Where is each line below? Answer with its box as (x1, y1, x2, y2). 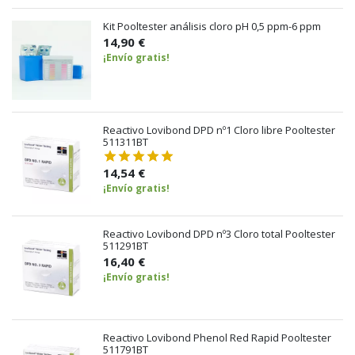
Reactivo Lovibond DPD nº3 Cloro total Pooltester (103, 226, 335, 241)
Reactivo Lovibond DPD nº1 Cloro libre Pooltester (103, 122, 335, 137)
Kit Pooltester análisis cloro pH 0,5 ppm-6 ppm (103, 18, 321, 33)
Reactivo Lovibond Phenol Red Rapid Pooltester (103, 330, 331, 345)
